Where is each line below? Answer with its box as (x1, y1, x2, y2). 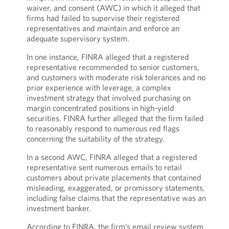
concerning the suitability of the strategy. (26, 133, 165, 144)
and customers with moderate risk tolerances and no (26, 72, 205, 82)
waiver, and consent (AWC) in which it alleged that (26, 3, 200, 13)
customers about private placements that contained (26, 172, 201, 182)
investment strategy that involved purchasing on (26, 93, 191, 103)
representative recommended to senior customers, (26, 62, 199, 72)
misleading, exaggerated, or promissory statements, (26, 182, 205, 193)
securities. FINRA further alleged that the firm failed (26, 113, 204, 123)
